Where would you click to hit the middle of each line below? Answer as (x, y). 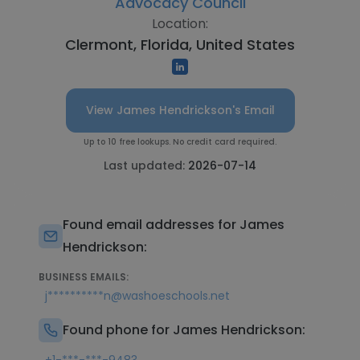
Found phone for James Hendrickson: (184, 330)
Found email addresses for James (174, 225)
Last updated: (146, 166)
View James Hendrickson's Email (180, 110)
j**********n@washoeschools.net (137, 296)
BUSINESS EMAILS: (84, 277)
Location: (180, 24)
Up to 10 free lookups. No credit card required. (180, 142)
